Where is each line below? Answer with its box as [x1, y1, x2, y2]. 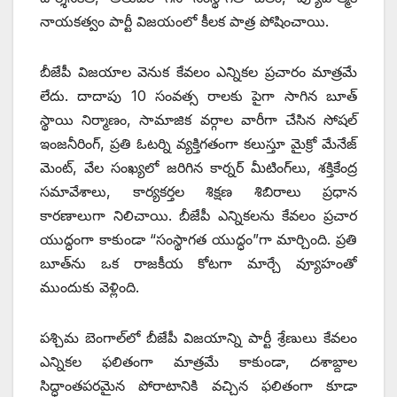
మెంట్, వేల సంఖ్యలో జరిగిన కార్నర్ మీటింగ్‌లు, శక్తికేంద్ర [40, 158, 357, 176]
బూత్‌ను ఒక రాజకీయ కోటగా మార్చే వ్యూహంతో [40, 253, 357, 272]
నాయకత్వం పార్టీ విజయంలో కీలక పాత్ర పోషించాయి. [40, 12, 329, 30]
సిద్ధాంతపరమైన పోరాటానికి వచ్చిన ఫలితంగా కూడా [40, 376, 357, 394]
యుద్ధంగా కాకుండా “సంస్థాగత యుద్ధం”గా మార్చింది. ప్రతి [40, 230, 357, 248]
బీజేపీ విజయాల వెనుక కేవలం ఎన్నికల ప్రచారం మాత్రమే [40, 62, 357, 81]
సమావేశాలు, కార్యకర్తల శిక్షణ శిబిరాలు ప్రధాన [40, 182, 357, 200]
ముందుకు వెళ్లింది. [40, 277, 139, 296]
